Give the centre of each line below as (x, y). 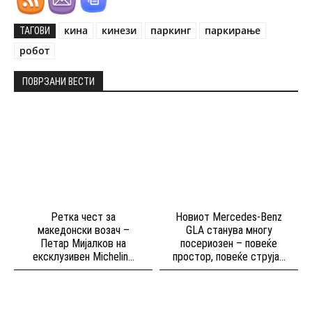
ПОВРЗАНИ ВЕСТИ (58, 82)
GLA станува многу (229, 231)
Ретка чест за (83, 217)
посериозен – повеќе (229, 244)
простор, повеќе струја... (229, 257)
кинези (119, 31)
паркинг (171, 31)
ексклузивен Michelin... (83, 257)
